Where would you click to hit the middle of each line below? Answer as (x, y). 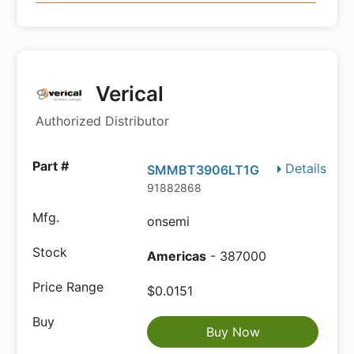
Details (306, 168)
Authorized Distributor (102, 121)
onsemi (169, 221)
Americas (177, 256)
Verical (128, 94)
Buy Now (233, 332)
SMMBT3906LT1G (203, 170)
